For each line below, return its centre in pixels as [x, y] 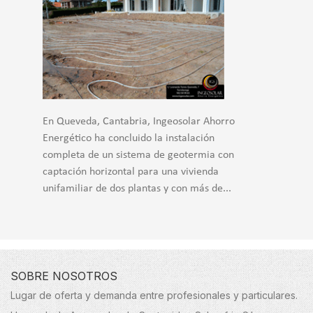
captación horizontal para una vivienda [131, 172]
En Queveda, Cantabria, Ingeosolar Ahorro [139, 122]
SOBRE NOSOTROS [64, 276]
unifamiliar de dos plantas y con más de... [137, 189]
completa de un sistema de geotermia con [138, 155]
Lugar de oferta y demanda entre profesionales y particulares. [154, 296]
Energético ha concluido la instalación [129, 139]
